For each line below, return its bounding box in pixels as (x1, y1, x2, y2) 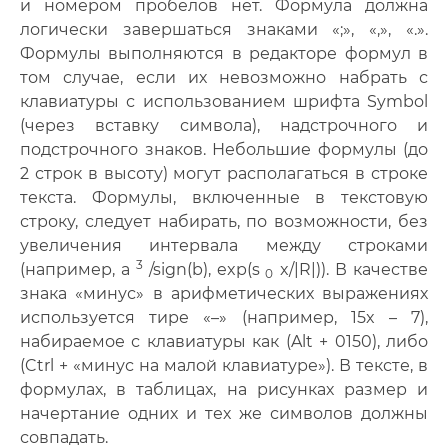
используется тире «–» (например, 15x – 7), (20, 308, 428, 327)
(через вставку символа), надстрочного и (20, 116, 428, 135)
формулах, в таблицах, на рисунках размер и (20, 380, 428, 399)
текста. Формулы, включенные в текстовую (20, 188, 428, 207)
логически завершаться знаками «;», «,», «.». (20, 20, 428, 39)
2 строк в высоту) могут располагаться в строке (20, 164, 428, 183)
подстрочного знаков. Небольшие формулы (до (20, 140, 428, 159)
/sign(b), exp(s (142, 260, 260, 279)
